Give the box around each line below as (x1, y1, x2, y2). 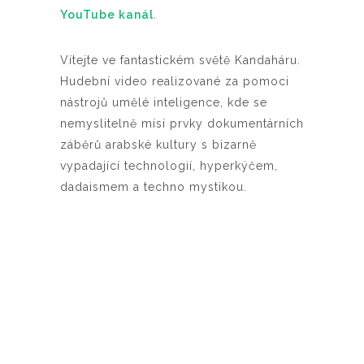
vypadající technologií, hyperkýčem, (60, 159, 278, 173)
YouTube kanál (60, 8, 154, 22)
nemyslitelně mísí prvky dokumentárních (60, 117, 304, 131)
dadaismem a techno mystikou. (60, 180, 251, 194)
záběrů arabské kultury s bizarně (60, 138, 257, 152)
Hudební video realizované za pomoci (60, 75, 289, 89)
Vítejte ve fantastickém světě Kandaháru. (60, 54, 301, 67)
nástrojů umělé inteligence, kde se (60, 96, 267, 110)
